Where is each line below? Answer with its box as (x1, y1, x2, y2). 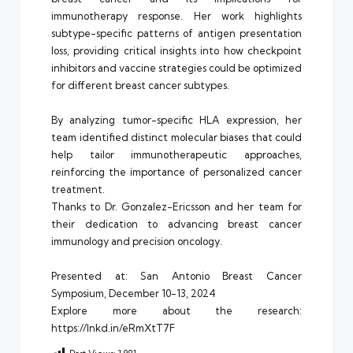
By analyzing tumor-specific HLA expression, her (51, 113, 302, 126)
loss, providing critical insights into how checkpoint (51, 43, 302, 57)
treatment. (51, 182, 105, 195)
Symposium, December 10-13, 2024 (51, 286, 216, 299)
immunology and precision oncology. (51, 234, 222, 247)
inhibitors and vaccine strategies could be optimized (51, 61, 302, 74)
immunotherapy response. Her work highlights (51, 9, 302, 22)
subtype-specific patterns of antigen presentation (51, 26, 302, 39)
